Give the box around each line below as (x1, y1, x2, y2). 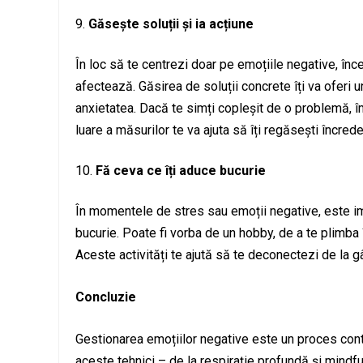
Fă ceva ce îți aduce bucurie (96, 163, 266, 179)
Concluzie (75, 289, 136, 305)
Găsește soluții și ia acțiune (88, 16, 254, 32)
